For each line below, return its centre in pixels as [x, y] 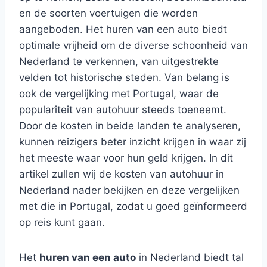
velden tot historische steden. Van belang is [124, 77]
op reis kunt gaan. [62, 222]
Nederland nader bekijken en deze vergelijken [129, 190]
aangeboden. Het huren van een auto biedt [123, 29]
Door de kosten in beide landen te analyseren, [130, 126]
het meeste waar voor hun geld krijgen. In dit [126, 158]
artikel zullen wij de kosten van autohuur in [122, 174]
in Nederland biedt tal [190, 257]
